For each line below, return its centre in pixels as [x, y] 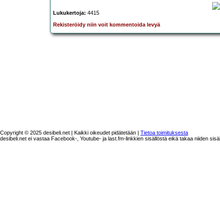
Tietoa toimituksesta [164, 133]
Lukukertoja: [69, 13]
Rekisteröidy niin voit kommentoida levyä [107, 25]
